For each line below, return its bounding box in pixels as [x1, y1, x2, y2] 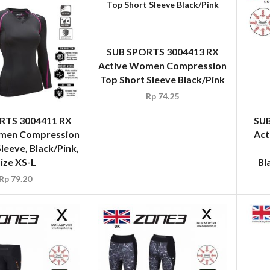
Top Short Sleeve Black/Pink [100, 74, 225, 86]
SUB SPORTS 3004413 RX [106, 46, 219, 58]
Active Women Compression [98, 60, 227, 72]
